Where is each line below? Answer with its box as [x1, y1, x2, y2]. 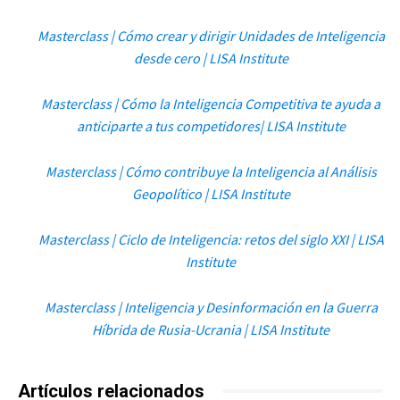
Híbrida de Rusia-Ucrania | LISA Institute [92, 320, 330, 338]
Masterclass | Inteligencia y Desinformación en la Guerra [44, 297, 378, 316]
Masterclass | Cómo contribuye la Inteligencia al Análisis [45, 162, 377, 180]
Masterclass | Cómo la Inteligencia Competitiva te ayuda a [41, 94, 381, 112]
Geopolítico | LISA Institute [131, 184, 290, 203]
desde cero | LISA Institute [133, 48, 288, 67]
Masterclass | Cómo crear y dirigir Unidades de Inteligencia [37, 26, 385, 45]
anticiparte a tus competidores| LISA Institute [76, 116, 346, 135]
